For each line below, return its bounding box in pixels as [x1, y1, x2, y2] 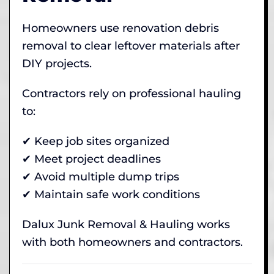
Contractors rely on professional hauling [22, 86, 241, 100]
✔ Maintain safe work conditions [22, 187, 200, 201]
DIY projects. [22, 56, 92, 70]
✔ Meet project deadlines [22, 152, 161, 166]
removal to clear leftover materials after [22, 39, 240, 53]
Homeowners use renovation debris [22, 21, 219, 35]
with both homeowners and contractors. [22, 235, 243, 249]
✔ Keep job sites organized [22, 134, 169, 148]
